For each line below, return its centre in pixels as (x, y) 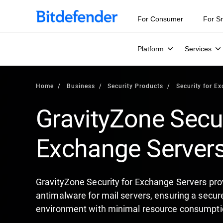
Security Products (135, 86)
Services (198, 49)
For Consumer (160, 19)
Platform (151, 49)
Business (81, 86)
